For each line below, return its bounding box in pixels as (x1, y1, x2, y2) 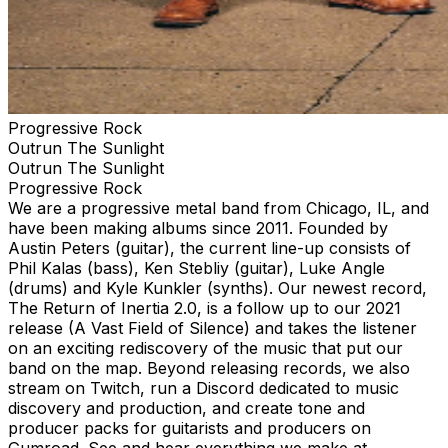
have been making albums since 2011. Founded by (8, 217, 388, 238)
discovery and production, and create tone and (8, 397, 365, 418)
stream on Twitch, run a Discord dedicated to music (8, 377, 399, 398)
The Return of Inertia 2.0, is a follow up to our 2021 (8, 297, 401, 318)
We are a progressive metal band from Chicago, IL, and (8, 197, 429, 218)
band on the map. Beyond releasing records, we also (8, 357, 410, 378)
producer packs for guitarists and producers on (8, 417, 371, 438)
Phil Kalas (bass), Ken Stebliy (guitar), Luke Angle (8, 257, 385, 278)
